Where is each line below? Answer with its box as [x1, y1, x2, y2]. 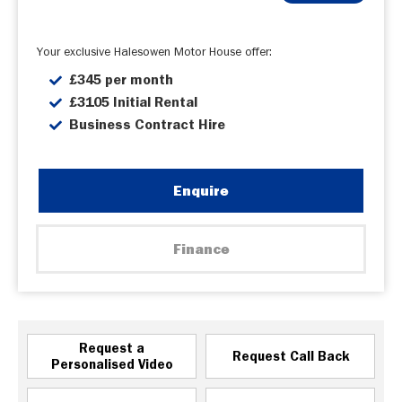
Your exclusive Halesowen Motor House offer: [37, 44, 272, 58]
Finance [172, 240, 230, 258]
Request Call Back [232, 348, 349, 364]
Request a [79, 340, 144, 356]
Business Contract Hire [69, 116, 229, 133]
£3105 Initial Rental [69, 93, 201, 110]
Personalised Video [50, 356, 173, 372]
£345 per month [69, 71, 177, 88]
